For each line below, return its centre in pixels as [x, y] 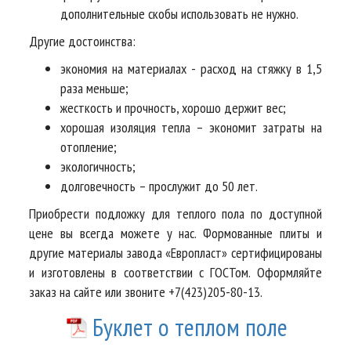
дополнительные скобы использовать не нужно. [180, 14]
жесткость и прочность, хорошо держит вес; [174, 108]
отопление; [89, 147]
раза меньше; [95, 88]
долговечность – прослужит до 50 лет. [159, 186]
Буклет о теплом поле [190, 327]
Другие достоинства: [83, 41]
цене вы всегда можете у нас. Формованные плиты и [175, 233]
